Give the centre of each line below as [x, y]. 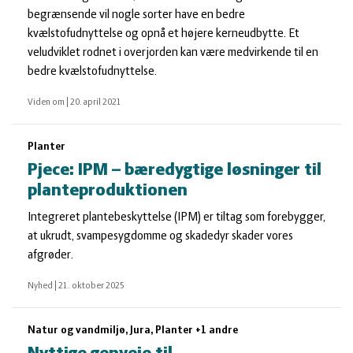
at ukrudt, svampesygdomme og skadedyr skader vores [160, 236]
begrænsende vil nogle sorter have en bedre [136, 15]
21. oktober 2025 [91, 286]
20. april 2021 [96, 102]
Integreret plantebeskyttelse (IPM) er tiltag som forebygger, [176, 217]
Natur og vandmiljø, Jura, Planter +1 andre [133, 331]
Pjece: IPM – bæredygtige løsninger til [175, 171]
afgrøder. [50, 255]
